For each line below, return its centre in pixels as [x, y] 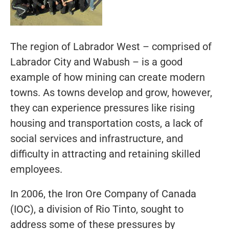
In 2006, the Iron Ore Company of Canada [103, 193]
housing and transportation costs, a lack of [107, 123]
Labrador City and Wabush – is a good [96, 62]
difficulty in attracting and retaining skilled [105, 154]
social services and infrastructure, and [97, 138]
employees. [36, 169]
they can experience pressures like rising [102, 108]
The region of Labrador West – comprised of [111, 46]
